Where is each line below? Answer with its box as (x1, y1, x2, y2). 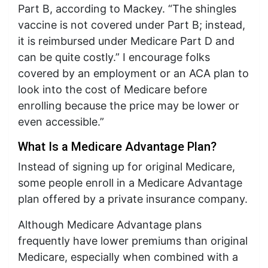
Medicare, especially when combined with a (18, 251, 238, 263)
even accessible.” (18, 115, 104, 128)
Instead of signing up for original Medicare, (18, 160, 235, 173)
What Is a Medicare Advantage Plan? (18, 139, 217, 154)
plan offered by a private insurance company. (18, 193, 248, 205)
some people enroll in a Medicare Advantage (18, 176, 242, 189)
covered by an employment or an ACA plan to (18, 67, 249, 80)
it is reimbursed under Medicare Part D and (18, 35, 234, 47)
